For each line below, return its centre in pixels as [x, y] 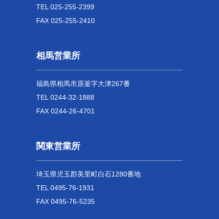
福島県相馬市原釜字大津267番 [83, 84]
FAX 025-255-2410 [66, 21]
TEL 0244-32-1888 [65, 98]
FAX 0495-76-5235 [66, 202]
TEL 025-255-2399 [65, 7]
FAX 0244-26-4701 [66, 111]
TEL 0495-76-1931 [65, 188]
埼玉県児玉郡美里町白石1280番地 [88, 174]
